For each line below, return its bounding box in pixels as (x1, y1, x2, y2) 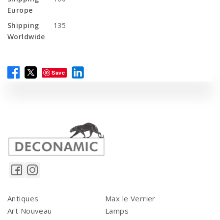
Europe (7, 5, 33, 15)
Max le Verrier (105, 193, 156, 204)
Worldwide (7, 32, 45, 41)
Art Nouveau (7, 206, 52, 216)
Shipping (7, 21, 39, 30)
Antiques (7, 193, 39, 204)
